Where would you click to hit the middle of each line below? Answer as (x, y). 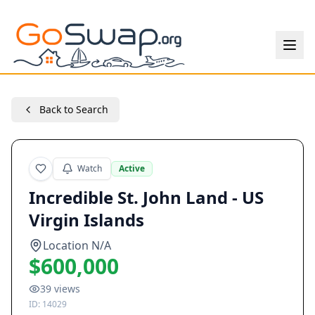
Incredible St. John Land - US (146, 197)
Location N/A (77, 245)
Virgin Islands (86, 220)
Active (132, 168)
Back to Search (74, 109)
